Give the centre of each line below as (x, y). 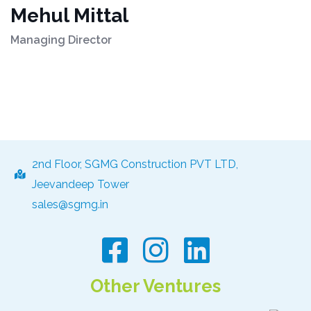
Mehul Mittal (69, 16)
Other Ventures (155, 286)
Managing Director (61, 40)
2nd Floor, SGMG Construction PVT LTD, (135, 165)
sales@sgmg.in (70, 205)
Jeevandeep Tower (80, 185)
